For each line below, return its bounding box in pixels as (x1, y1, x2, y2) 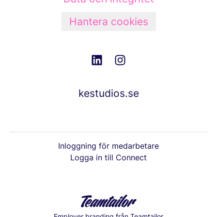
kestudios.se (78, 87, 139, 100)
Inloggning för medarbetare (58, 141, 159, 151)
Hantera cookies (69, 15, 148, 28)
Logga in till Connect (70, 153, 147, 163)
